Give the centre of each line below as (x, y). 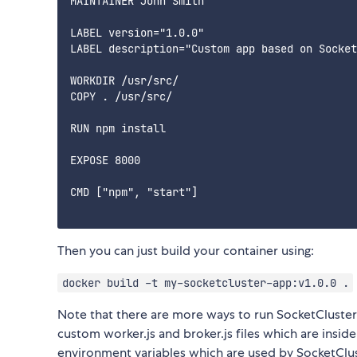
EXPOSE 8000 (105, 160)
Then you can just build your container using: (186, 250)
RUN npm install (118, 128)
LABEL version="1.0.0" (137, 32)
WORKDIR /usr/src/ (124, 80)
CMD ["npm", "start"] (134, 192)
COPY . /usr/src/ (121, 96)
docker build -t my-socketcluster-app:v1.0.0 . (205, 282)
